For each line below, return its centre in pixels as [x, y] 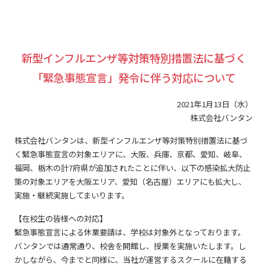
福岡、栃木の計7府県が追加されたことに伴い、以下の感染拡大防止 [132, 168]
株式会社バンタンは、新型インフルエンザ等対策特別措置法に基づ [131, 141]
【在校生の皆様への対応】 [60, 219]
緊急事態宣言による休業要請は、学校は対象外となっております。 [130, 232]
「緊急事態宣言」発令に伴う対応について [133, 77]
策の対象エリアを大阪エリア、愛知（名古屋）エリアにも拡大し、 [130, 182]
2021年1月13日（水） [215, 104]
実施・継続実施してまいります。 [72, 195]
